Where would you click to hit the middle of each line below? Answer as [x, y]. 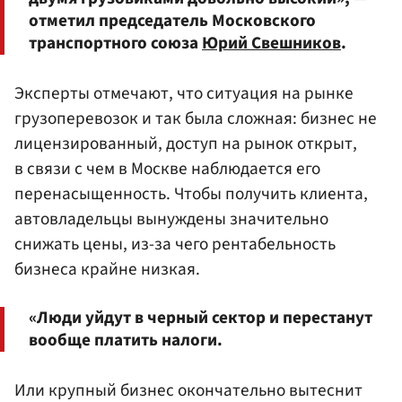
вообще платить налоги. [126, 341]
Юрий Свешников [271, 43]
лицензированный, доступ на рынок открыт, [186, 143]
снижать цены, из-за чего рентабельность [175, 244]
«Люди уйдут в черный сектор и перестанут [201, 318]
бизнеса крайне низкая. [107, 269]
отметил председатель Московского [172, 20]
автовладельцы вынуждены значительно [171, 218]
